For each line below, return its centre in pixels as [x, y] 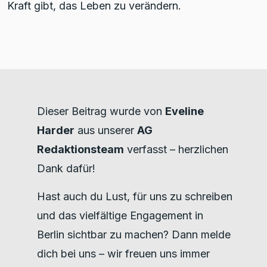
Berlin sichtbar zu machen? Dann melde [134, 234]
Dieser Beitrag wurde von [101, 111]
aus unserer [106, 130]
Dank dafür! [66, 168]
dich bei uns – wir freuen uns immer [123, 253]
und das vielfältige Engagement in [120, 215]
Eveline [184, 111]
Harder [56, 130]
